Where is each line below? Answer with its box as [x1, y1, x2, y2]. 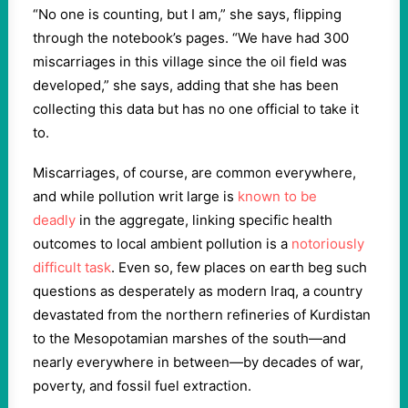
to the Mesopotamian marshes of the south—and [33, 330, 346, 347]
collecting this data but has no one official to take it [33, 100, 359, 117]
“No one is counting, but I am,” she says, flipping [33, 5, 342, 23]
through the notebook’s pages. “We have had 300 [33, 29, 349, 46]
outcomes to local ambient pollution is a [33, 235, 291, 252]
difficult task [33, 259, 111, 276]
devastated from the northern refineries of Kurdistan [33, 306, 371, 323]
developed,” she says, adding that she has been [33, 76, 339, 94]
